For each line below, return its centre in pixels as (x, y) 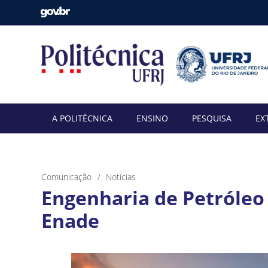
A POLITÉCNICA (82, 118)
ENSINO (152, 118)
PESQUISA (212, 118)
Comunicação (66, 176)
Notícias (121, 176)
